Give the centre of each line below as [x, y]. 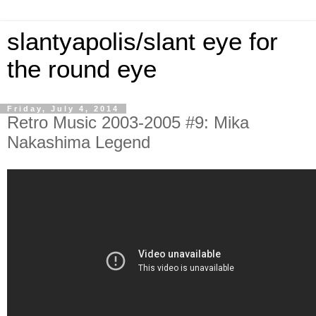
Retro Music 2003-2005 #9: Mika [128, 122]
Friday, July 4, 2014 [63, 109]
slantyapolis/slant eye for [142, 42]
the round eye [82, 69]
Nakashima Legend [79, 142]
